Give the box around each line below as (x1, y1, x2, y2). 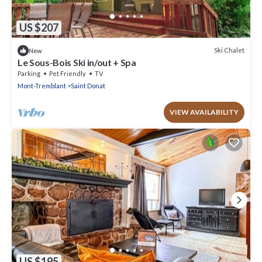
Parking (18, 69, 40, 77)
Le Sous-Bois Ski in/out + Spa (18, 56, 136, 68)
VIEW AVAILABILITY (170, 107, 239, 116)
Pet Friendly (49, 69, 86, 77)
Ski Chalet (214, 46, 244, 54)
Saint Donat (71, 81, 105, 89)
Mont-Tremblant (18, 81, 66, 89)
